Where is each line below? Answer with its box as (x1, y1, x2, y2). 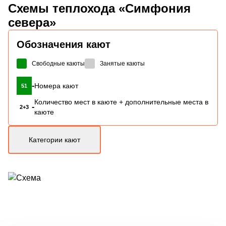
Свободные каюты (32, 60, 85, 67)
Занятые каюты (100, 60, 145, 67)
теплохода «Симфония (49, 1, 191, 15)
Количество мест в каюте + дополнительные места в (34, 97, 208, 106)
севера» (8, 15, 56, 29)
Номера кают (34, 81, 78, 90)
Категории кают (29, 135, 80, 144)
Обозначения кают (17, 38, 110, 50)
